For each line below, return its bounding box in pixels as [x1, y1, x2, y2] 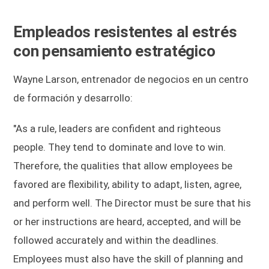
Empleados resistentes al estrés [13, 22, 237, 41]
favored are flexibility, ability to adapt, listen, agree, [13, 178, 242, 190]
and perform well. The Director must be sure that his [13, 196, 252, 209]
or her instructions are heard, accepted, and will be [13, 215, 241, 228]
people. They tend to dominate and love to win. [13, 141, 226, 153]
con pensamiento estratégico [13, 41, 216, 60]
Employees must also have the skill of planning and [13, 252, 244, 265]
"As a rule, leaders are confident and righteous [13, 122, 222, 134]
